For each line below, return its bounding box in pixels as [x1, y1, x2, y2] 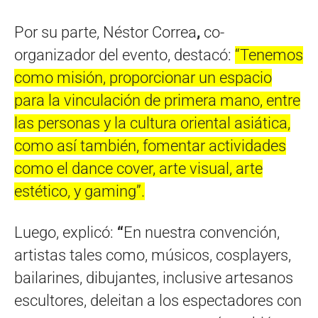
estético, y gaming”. [14, 182, 145, 200]
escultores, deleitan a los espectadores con [14, 291, 302, 309]
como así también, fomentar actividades [14, 136, 286, 155]
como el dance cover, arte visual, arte [14, 159, 263, 177]
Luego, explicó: [14, 223, 114, 241]
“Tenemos [235, 45, 303, 64]
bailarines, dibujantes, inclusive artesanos [14, 268, 293, 287]
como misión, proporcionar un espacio [14, 68, 272, 87]
